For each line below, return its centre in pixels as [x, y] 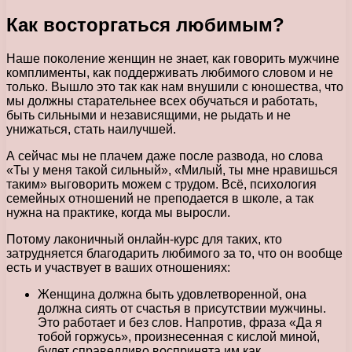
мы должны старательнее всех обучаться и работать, [162, 101]
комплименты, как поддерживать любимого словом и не [170, 73]
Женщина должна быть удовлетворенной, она [172, 295]
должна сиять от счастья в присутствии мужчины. [182, 309]
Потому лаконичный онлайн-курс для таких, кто [144, 240]
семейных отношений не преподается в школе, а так [160, 199]
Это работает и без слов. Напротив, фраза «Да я [180, 323]
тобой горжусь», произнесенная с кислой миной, [179, 337]
